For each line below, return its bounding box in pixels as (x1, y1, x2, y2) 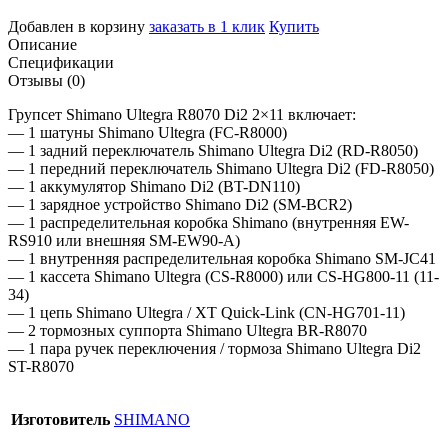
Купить (269, 17, 319, 35)
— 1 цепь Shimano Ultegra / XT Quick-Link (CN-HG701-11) (8, 303, 405, 321)
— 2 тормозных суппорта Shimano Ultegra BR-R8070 (8, 321, 367, 339)
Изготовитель (11, 410, 110, 428)
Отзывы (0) (8, 71, 85, 89)
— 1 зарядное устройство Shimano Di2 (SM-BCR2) (8, 195, 352, 213)
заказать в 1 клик (149, 17, 265, 35)
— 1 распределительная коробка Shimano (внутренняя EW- (8, 213, 409, 231)
